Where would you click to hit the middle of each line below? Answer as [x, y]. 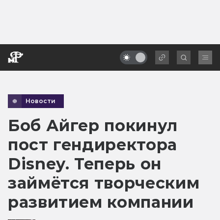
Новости [41, 101]
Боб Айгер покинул [93, 125]
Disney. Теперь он [85, 164]
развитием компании [101, 202]
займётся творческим [104, 183]
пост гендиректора [93, 144]
